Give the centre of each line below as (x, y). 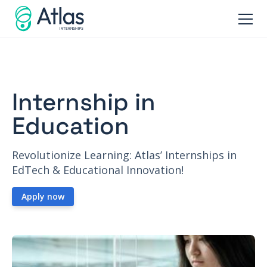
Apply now (43, 196)
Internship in (84, 102)
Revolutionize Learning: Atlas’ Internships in (124, 155)
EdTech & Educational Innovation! (98, 170)
